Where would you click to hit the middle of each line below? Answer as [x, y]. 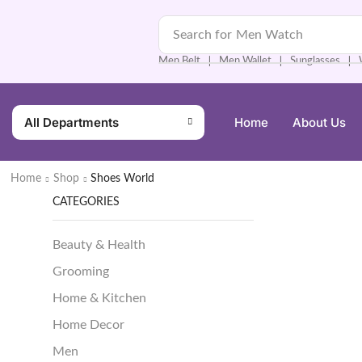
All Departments [72, 122]
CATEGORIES [86, 202]
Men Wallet [245, 61]
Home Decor [88, 325]
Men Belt [179, 61]
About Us [319, 122]
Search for [203, 34]
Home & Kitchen [99, 299]
